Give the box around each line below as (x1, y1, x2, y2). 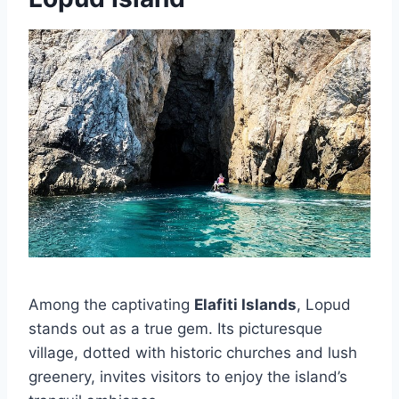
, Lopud (297, 296, 351, 313)
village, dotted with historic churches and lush (28, 344, 357, 362)
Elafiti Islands (194, 296, 297, 313)
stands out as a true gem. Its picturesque (28, 320, 322, 338)
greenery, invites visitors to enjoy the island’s (28, 368, 347, 386)
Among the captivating (28, 296, 194, 313)
